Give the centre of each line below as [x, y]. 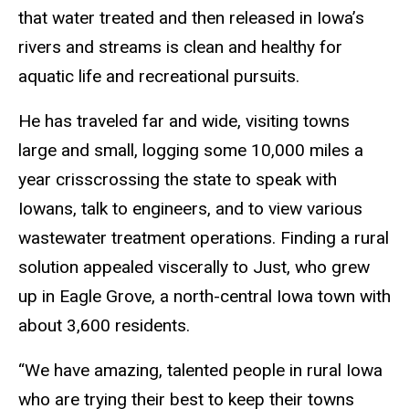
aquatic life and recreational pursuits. [159, 76]
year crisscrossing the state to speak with [178, 179]
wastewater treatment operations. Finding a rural [204, 237]
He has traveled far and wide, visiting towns [184, 121]
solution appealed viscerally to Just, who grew [194, 267]
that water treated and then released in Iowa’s [191, 17]
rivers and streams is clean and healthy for [180, 47]
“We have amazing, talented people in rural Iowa [200, 370]
